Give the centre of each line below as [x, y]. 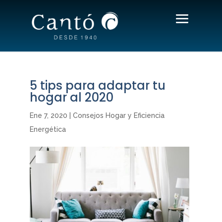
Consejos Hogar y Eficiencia [118, 115]
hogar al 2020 [71, 97]
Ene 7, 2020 [48, 115]
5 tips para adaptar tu [97, 85]
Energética [48, 129]
